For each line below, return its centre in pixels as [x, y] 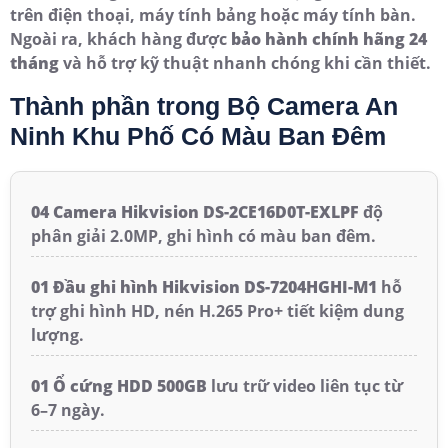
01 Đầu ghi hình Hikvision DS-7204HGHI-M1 [204, 287]
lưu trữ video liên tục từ [305, 386]
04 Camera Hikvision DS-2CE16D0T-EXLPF [195, 212]
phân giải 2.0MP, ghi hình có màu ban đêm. [203, 236]
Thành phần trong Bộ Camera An [204, 106]
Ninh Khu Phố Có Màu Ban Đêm [201, 136]
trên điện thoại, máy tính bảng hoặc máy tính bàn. [213, 15]
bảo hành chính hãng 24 [329, 39]
